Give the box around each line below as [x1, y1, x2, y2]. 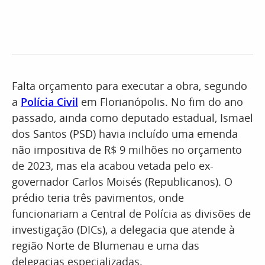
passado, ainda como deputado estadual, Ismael [12, 111, 253, 125]
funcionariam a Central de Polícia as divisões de [12, 206, 251, 221]
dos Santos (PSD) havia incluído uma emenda [12, 127, 238, 141]
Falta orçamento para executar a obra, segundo [12, 79, 247, 93]
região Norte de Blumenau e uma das [12, 238, 199, 253]
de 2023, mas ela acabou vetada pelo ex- [12, 159, 214, 173]
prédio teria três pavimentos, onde [12, 190, 184, 205]
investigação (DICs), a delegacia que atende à [12, 222, 235, 237]
